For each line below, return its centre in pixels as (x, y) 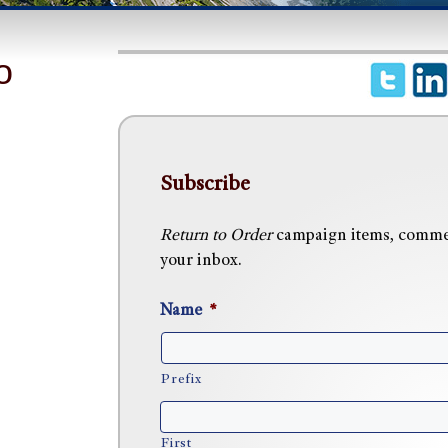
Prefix (181, 380)
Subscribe (205, 186)
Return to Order (216, 236)
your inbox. (201, 261)
